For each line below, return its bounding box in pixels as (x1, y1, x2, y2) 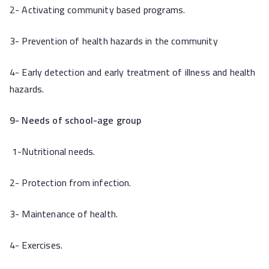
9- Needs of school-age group (10, 111, 142, 129)
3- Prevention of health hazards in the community (10, 32, 218, 50)
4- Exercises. (10, 236, 63, 254)
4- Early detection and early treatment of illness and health (10, 63, 256, 81)
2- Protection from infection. (10, 174, 131, 192)
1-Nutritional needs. (10, 142, 95, 160)
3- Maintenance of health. (10, 205, 118, 223)
